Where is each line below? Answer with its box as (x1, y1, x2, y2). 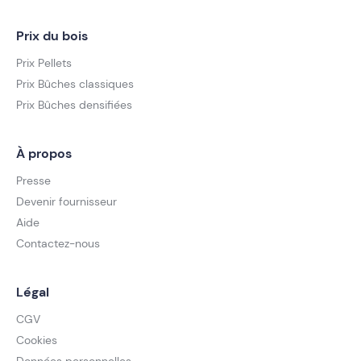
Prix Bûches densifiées (16, 98, 132, 113)
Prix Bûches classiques (16, 77, 134, 92)
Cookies (16, 333, 57, 348)
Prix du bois (16, 27, 88, 45)
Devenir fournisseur (16, 194, 117, 210)
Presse (16, 173, 51, 189)
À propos (16, 145, 72, 163)
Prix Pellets (16, 56, 72, 71)
